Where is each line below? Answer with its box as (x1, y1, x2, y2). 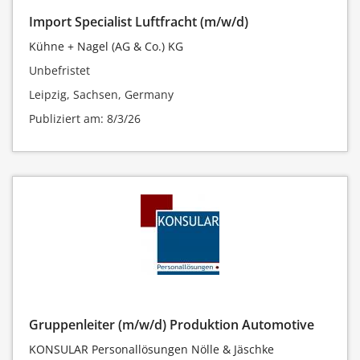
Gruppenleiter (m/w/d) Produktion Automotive (29, 316, 314, 334)
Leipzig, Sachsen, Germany (29, 86, 174, 102)
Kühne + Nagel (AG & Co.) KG (29, 38, 183, 54)
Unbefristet (29, 62, 90, 78)
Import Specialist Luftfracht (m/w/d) (29, 12, 248, 31)
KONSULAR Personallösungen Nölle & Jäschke (29, 342, 274, 358)
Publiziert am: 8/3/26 (29, 110, 141, 126)
